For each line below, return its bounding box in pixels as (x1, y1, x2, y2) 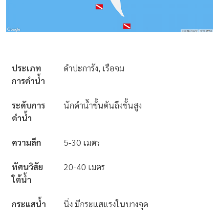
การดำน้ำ (12, 74, 45, 86)
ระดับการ (12, 99, 45, 110)
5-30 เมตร (64, 136, 100, 148)
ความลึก (12, 136, 41, 148)
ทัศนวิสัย (12, 160, 43, 172)
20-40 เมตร (64, 160, 105, 172)
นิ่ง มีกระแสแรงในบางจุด (64, 197, 148, 209)
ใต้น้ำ (12, 173, 31, 185)
